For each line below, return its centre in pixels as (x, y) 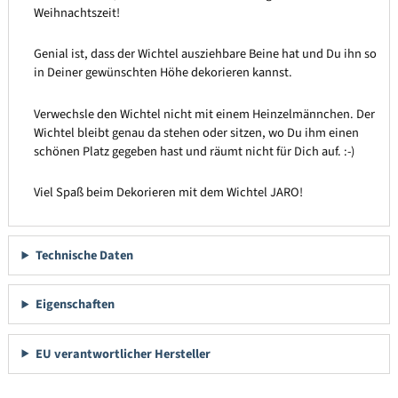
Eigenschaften (75, 305)
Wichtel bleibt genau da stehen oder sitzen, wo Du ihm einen (196, 132)
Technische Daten (84, 256)
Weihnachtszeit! (76, 12)
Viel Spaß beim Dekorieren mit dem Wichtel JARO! (168, 193)
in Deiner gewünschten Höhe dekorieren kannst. (163, 73)
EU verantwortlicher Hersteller (123, 354)
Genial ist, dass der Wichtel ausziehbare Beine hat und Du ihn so (205, 54)
